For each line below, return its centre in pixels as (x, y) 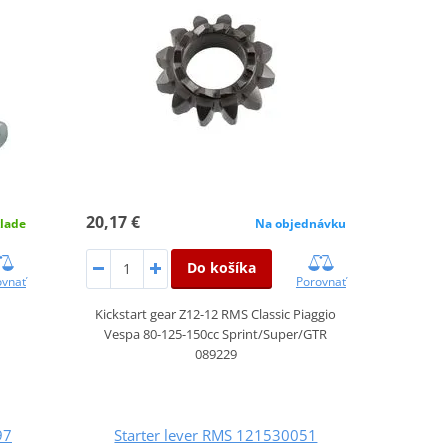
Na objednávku (300, 223)
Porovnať (320, 281)
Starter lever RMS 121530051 (216, 434)
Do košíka (221, 267)
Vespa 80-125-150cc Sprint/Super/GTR (216, 333)
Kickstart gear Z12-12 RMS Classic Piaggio (216, 313)
